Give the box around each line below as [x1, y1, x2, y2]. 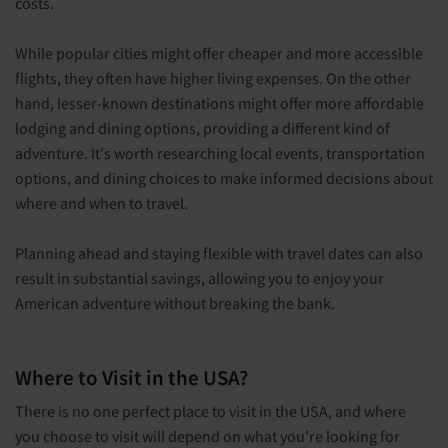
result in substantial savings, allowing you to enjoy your [15, 268, 384, 289]
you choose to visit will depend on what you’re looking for [15, 425, 400, 446]
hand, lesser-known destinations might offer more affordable [15, 93, 424, 114]
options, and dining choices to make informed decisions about [15, 168, 433, 189]
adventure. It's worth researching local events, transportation [15, 143, 425, 164]
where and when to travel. [15, 193, 188, 214]
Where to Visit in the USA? [15, 365, 248, 392]
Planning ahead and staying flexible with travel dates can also [15, 243, 423, 264]
